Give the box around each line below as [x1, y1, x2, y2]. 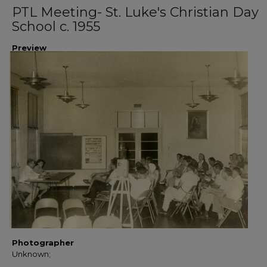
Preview [12, 43, 46, 52]
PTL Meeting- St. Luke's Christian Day [12, 4, 259, 20]
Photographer [12, 238, 74, 247]
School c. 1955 [12, 18, 100, 35]
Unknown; [12, 249, 51, 259]
